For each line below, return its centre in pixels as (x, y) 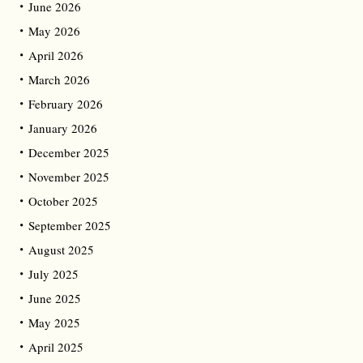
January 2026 (63, 128)
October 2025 (63, 201)
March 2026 (59, 80)
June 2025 (55, 299)
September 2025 (70, 226)
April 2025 (56, 347)
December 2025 (69, 153)
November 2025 (69, 177)
